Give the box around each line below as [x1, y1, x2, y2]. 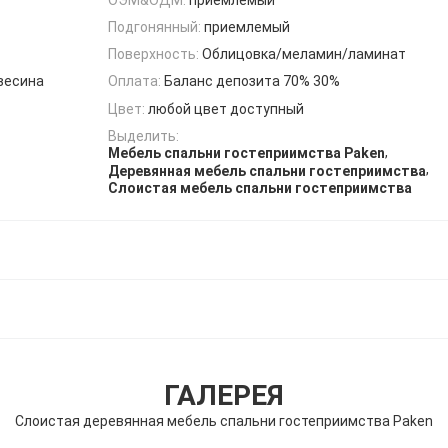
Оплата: [108, 73, 161, 90]
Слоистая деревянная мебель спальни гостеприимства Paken [15, 412, 433, 429]
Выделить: [108, 128, 179, 145]
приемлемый [204, 18, 290, 35]
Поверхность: [108, 46, 199, 63]
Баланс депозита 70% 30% [164, 73, 340, 90]
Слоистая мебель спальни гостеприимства [108, 179, 412, 196]
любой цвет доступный [148, 100, 304, 117]
